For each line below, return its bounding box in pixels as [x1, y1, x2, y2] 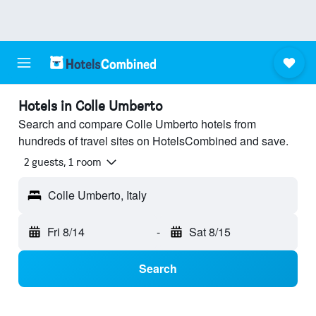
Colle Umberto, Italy [48, 187, 147, 204]
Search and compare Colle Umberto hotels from [18, 116, 256, 132]
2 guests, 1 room [24, 155, 102, 169]
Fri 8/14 [47, 224, 85, 241]
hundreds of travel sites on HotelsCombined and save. [18, 133, 288, 149]
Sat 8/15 [188, 224, 231, 241]
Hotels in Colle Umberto [18, 97, 162, 114]
